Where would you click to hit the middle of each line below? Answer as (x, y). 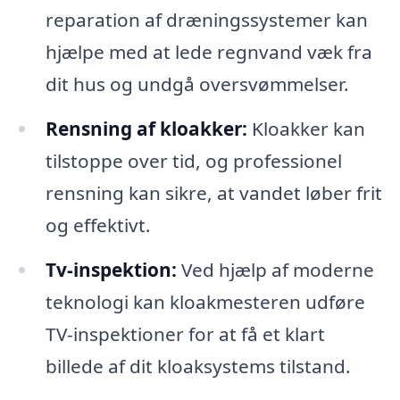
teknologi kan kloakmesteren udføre (205, 301)
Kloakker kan (306, 128)
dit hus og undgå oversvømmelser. (197, 83)
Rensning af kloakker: (146, 128)
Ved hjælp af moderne (275, 269)
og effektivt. (98, 225)
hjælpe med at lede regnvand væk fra (208, 51)
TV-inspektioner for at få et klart (185, 333)
